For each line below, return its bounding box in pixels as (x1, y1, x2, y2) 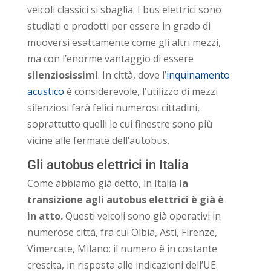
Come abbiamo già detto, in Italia (27, 176, 179, 190)
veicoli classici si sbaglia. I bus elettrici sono (27, 2, 221, 16)
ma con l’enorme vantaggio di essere (27, 51, 194, 65)
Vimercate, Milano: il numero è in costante (27, 241, 217, 255)
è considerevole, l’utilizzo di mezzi (64, 84, 218, 98)
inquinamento (166, 68, 230, 82)
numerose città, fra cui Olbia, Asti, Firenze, (27, 225, 217, 239)
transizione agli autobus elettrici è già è (27, 192, 224, 206)
